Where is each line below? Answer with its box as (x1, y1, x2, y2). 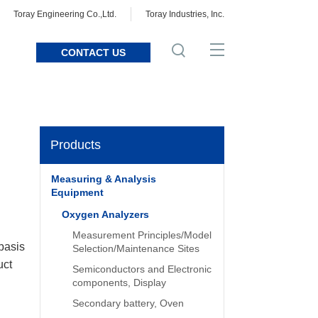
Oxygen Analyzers (62, 209, 149, 220)
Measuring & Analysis (51, 173, 156, 185)
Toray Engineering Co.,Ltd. (13, 9, 116, 19)
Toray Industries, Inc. (146, 9, 224, 19)
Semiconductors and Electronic (72, 263, 212, 275)
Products (50, 138, 101, 152)
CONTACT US (61, 47, 126, 58)
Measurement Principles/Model (72, 229, 212, 241)
